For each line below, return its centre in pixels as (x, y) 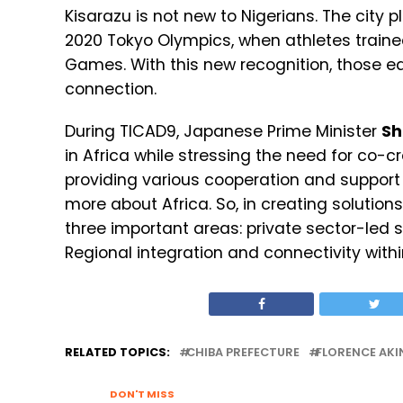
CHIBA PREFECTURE (243, 353)
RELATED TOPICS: (117, 353)
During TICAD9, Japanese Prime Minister (223, 132)
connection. (111, 90)
